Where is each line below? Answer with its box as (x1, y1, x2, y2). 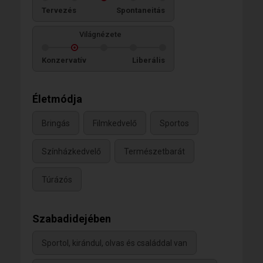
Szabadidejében (32, 212, 111, 225)
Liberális (132, 55, 165, 65)
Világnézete (79, 29, 122, 39)
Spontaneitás (116, 5, 165, 15)
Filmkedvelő (93, 118, 137, 128)
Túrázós (42, 174, 72, 184)
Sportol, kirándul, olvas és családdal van (42, 238, 187, 248)
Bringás (42, 118, 70, 128)
